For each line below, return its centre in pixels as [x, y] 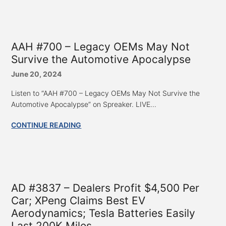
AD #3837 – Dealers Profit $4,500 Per [105, 188]
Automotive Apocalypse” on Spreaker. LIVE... [84, 104]
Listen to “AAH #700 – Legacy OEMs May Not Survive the [106, 93]
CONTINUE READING [46, 125]
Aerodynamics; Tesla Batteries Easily [103, 213]
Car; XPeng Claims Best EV [78, 200]
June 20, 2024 [37, 74]
